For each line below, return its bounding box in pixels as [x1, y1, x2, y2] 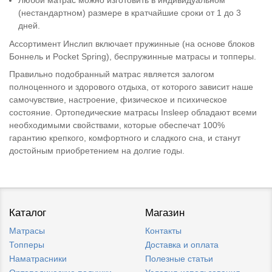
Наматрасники [9, 254, 67, 264]
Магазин [145, 207, 185, 219]
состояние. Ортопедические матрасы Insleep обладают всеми [9, 107, 257, 118]
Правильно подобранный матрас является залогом [9, 69, 214, 80]
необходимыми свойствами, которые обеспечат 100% [9, 120, 225, 131]
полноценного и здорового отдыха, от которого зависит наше [9, 82, 253, 92]
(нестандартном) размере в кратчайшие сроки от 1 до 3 [18, 8, 242, 18]
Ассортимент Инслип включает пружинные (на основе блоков [9, 38, 254, 49]
